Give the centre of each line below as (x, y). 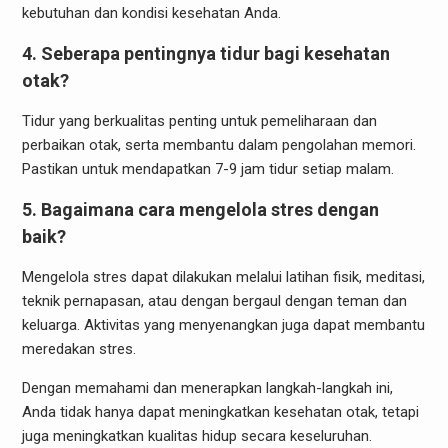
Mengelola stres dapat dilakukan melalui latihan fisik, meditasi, (223, 276)
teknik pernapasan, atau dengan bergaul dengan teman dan (214, 300)
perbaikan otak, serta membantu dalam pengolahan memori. (218, 144)
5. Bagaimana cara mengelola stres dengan (200, 209)
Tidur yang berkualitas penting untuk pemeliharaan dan (199, 120)
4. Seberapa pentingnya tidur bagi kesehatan (205, 53)
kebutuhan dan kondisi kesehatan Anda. (151, 12)
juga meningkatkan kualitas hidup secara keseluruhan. (196, 435)
